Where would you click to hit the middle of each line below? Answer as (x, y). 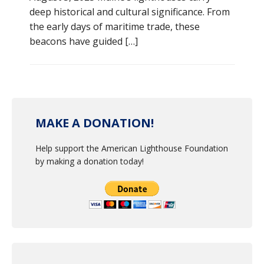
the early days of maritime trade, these (115, 27)
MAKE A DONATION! (95, 123)
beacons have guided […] (84, 41)
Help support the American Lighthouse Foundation (132, 148)
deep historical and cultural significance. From (130, 12)
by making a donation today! (90, 161)
